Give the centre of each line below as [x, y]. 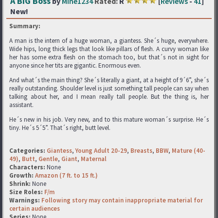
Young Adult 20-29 [101, 151]
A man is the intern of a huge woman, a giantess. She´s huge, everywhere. [109, 41]
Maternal [94, 159]
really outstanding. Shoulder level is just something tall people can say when [109, 88]
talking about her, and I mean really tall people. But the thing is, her [109, 97]
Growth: [22, 175]
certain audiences [35, 209]
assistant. [21, 105]
